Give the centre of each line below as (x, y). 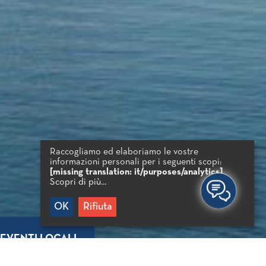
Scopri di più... (78, 182)
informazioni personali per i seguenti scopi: (136, 162)
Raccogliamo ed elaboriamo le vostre (124, 152)
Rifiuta (97, 206)
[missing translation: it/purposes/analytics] (136, 172)
